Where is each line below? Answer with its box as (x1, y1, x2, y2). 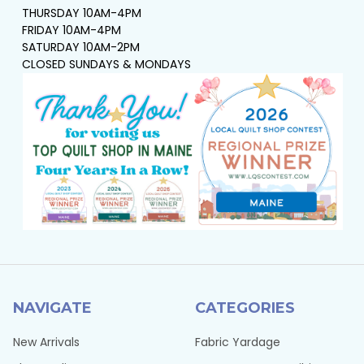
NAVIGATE (13, 299, 92, 318)
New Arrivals (13, 334, 80, 351)
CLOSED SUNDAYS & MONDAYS (21, 55, 191, 72)
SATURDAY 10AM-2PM (21, 38, 140, 55)
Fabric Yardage (195, 334, 280, 351)
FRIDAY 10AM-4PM (21, 21, 121, 38)
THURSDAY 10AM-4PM (21, 4, 141, 21)
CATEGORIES (195, 299, 295, 318)
